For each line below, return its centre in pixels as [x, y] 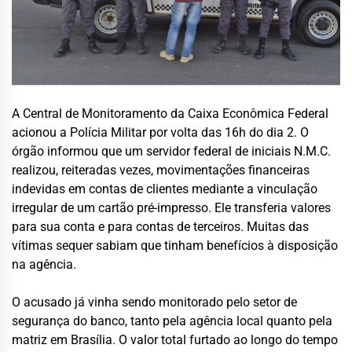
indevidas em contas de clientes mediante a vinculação [165, 189]
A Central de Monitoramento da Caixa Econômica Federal [170, 114]
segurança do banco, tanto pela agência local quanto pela [172, 321]
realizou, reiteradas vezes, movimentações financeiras [161, 170]
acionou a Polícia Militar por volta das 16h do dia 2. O [160, 133]
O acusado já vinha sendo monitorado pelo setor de [154, 302]
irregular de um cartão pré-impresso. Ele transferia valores [171, 208]
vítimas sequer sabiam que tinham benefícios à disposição [175, 246]
